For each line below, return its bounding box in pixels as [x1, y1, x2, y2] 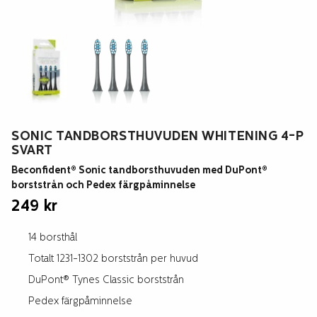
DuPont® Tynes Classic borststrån [28, 275, 184, 286]
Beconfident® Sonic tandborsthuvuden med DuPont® [11, 165, 267, 176]
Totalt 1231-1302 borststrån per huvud [28, 253, 198, 265]
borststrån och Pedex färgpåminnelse [11, 180, 195, 191]
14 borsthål [28, 232, 77, 243]
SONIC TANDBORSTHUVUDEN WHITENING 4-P [11, 129, 304, 144]
